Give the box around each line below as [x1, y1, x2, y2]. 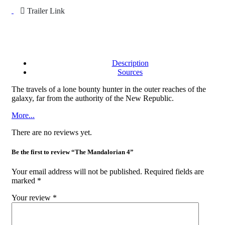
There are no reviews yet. [12, 128, 92, 137]
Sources [118, 68, 143, 76]
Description [111, 59, 149, 67]
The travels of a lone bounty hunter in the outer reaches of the [12, 85, 206, 93]
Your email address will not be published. [12, 167, 142, 176]
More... [12, 111, 35, 120]
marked [12, 176, 37, 185]
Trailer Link [27, 7, 65, 15]
